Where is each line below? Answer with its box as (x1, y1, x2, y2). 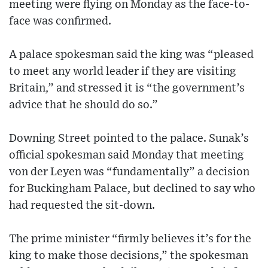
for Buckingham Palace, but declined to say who (9, 183, 255, 195)
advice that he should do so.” (9, 99, 158, 111)
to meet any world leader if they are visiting (9, 66, 236, 78)
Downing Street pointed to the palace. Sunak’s (9, 133, 249, 145)
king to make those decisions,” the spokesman (9, 250, 248, 262)
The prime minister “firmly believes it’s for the (9, 233, 251, 245)
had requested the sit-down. (9, 200, 155, 212)
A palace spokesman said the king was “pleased (9, 49, 254, 61)
